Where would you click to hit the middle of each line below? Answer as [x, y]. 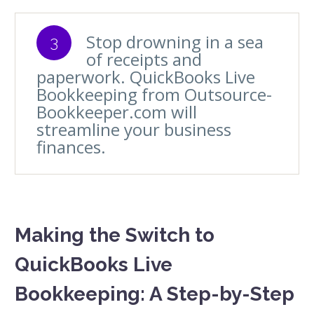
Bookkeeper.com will [117, 111]
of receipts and [144, 59]
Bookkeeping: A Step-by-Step [155, 294]
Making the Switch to [115, 235]
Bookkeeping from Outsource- [154, 94]
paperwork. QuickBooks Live [146, 76]
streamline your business [134, 129]
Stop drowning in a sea [175, 41]
